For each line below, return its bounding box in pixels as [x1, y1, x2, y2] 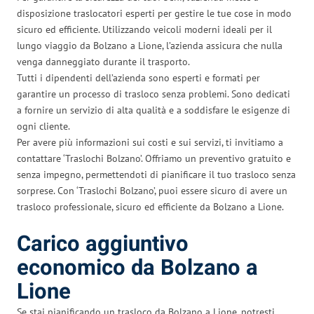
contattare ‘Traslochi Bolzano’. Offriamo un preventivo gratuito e [17, 151, 291, 165]
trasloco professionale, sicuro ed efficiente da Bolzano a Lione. [17, 200, 284, 213]
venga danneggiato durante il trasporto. [17, 55, 190, 68]
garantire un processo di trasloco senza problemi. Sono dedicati [17, 87, 290, 100]
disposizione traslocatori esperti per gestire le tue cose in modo [17, 6, 292, 20]
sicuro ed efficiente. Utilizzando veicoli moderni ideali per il [17, 22, 272, 36]
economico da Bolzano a [17, 252, 258, 284]
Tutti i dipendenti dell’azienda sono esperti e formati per [17, 71, 260, 84]
